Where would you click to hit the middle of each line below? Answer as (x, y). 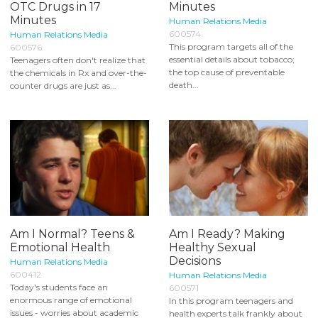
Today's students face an (59, 287)
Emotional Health (60, 247)
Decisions (195, 261)
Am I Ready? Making (227, 234)
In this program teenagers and (231, 300)
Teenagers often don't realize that (78, 60)
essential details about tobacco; (232, 60)
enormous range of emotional (71, 300)
